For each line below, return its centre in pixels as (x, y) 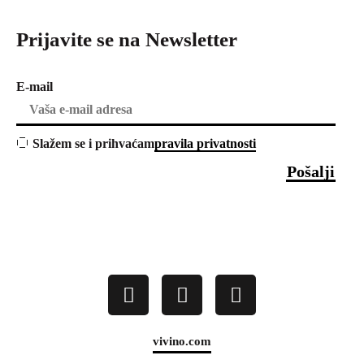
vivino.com (182, 342)
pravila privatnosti (205, 144)
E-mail (35, 87)
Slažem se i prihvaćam (92, 144)
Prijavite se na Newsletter (127, 40)
